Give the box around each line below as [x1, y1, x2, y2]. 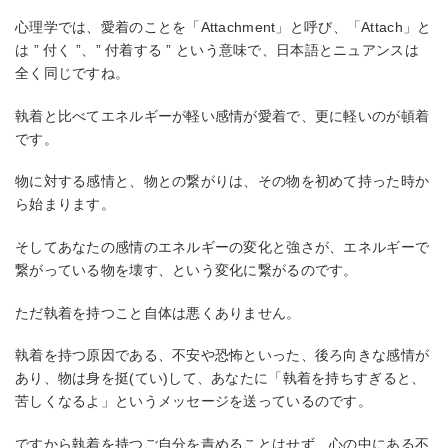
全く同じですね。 [15, 65, 130, 82]
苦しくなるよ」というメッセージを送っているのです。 [15, 393, 372, 410]
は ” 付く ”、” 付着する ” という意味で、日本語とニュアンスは [15, 42, 419, 59]
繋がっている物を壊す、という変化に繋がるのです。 [15, 261, 358, 278]
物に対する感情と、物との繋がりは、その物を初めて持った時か [15, 173, 430, 190]
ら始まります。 [15, 196, 115, 213]
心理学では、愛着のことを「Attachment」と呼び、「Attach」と [15, 19, 432, 36]
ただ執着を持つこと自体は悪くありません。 [15, 304, 301, 321]
